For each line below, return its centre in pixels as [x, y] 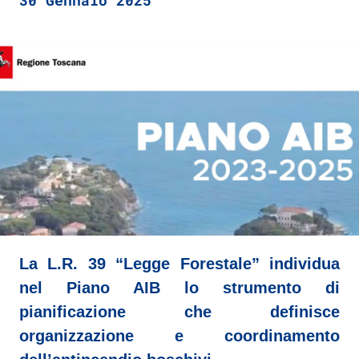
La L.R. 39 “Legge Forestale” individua [179, 264]
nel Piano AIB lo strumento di [179, 288]
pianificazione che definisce [179, 312]
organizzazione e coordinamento [179, 336]
